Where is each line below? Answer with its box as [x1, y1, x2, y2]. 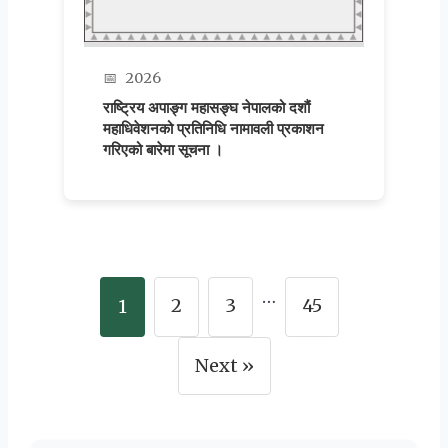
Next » [194, 353, 254, 377]
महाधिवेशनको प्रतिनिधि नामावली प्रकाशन [103, 119, 325, 138]
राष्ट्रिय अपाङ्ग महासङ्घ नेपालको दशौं [103, 98, 311, 117]
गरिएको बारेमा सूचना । [103, 140, 224, 159]
